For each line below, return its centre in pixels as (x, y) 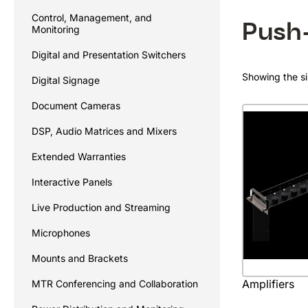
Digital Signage (66, 80)
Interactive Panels (72, 182)
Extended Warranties (79, 156)
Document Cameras (76, 106)
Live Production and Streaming (101, 207)
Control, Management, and (92, 18)
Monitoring (56, 29)
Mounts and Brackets (80, 258)
